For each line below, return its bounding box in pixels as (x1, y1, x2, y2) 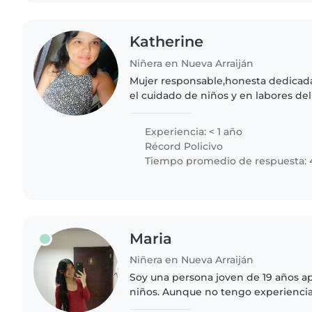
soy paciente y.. (130, 118, 207, 131)
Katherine (130, 32, 204, 50)
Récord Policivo (142, 139, 224, 153)
